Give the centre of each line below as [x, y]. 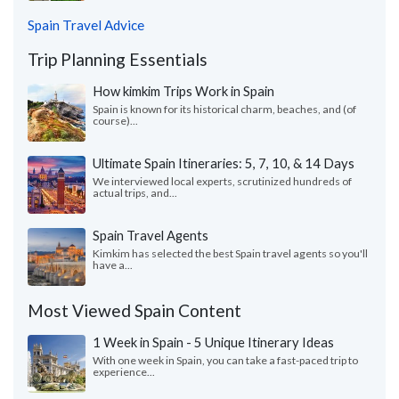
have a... [113, 265]
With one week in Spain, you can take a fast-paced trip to [225, 361]
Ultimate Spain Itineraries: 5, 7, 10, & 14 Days [224, 163]
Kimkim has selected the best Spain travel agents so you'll [230, 254]
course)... [115, 121]
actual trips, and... [135, 193]
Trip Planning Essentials [118, 60]
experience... [124, 372]
